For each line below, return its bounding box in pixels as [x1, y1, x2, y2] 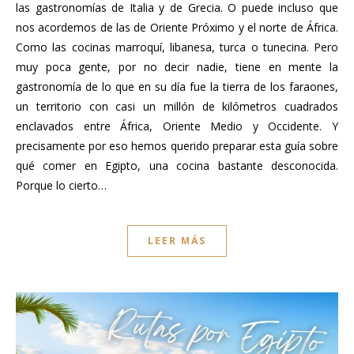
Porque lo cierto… [16, 178, 107, 194]
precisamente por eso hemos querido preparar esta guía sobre [16, 138, 338, 154]
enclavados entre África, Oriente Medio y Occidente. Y [16, 119, 338, 134]
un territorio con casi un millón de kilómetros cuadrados [16, 99, 338, 115]
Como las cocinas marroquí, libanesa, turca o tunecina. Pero [16, 40, 338, 55]
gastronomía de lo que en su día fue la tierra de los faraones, [16, 79, 338, 95]
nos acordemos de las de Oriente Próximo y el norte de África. [16, 20, 338, 36]
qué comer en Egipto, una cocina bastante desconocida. [16, 158, 338, 174]
